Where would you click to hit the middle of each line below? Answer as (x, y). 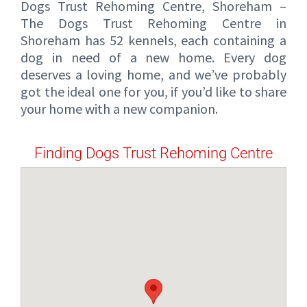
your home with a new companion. (119, 109)
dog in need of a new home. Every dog (153, 58)
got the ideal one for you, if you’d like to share (153, 92)
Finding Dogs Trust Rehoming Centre (153, 153)
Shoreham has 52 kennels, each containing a (153, 40)
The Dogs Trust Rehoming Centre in (153, 23)
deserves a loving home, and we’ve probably (153, 75)
